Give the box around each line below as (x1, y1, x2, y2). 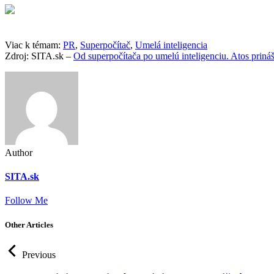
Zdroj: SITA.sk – (5, 50, 73, 61)
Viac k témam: (5, 39, 63, 50)
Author (5, 147, 32, 158)
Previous (22, 249, 56, 260)
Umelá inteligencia (135, 39, 207, 50)
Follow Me (5, 195, 48, 206)
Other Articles (5, 220, 53, 229)
